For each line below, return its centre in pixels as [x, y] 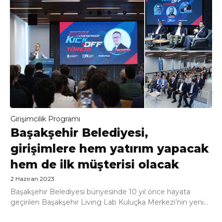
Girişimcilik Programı [45, 119]
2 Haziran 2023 [32, 178]
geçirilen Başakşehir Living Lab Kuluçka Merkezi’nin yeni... [109, 202]
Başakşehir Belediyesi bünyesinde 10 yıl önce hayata [100, 192]
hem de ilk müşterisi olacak [95, 164]
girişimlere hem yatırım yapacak [110, 148]
